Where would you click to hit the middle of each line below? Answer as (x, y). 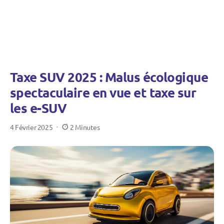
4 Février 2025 (31, 127)
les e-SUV (38, 108)
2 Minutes (85, 127)
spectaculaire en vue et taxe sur (103, 92)
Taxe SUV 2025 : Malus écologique (109, 77)
